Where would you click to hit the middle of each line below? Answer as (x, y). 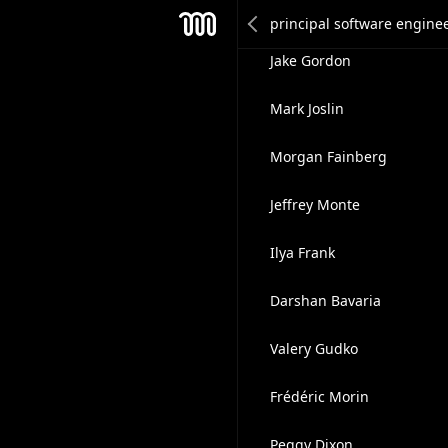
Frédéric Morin (319, 396)
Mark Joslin (306, 108)
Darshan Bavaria (325, 300)
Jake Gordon (310, 60)
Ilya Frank (302, 252)
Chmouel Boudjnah (334, 12)
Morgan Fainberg (328, 156)
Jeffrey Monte (314, 204)
